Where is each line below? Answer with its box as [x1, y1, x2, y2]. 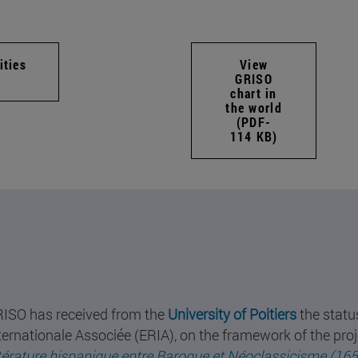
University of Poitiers [167, 304, 296, 324]
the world [225, 98, 282, 116]
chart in [230, 84, 277, 101]
